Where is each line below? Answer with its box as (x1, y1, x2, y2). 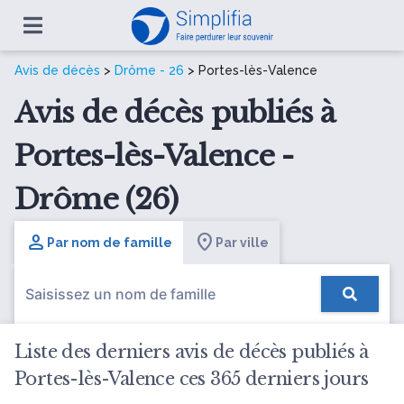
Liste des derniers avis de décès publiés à (14, 341, 369, 363)
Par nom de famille (47, 234, 172, 250)
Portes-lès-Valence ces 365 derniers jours (14, 368, 369, 390)
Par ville (216, 234, 269, 250)
